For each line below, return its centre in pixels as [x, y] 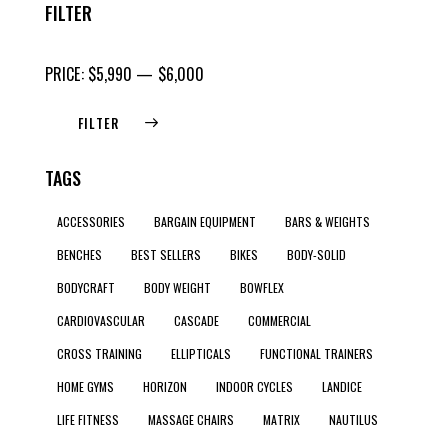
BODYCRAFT [86, 288]
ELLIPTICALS [201, 354]
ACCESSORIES [91, 222]
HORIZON [165, 387]
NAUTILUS [353, 420]
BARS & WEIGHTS [327, 222]
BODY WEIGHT [177, 288]
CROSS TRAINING [99, 354]
